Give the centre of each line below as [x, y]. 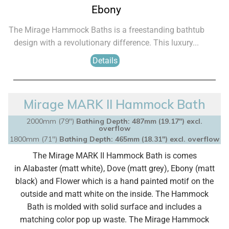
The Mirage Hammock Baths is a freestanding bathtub [106, 30]
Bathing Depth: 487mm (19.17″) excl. [139, 121]
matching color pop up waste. [74, 220]
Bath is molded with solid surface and [95, 207]
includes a [182, 207]
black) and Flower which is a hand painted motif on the [114, 181]
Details [105, 61]
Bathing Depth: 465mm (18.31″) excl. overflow [139, 139]
